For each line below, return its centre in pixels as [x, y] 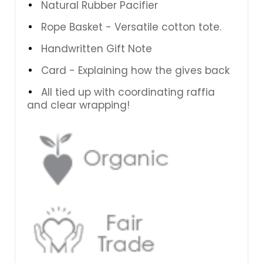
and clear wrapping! [78, 105]
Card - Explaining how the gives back [135, 70]
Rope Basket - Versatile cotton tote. [131, 27]
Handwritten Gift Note [97, 48]
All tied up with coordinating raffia [128, 92]
